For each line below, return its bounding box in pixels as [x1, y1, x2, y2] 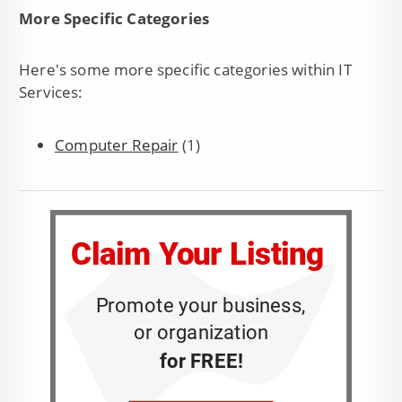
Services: [19, 81, 83, 102]
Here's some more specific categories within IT [19, 58, 352, 80]
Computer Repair [55, 134, 179, 155]
